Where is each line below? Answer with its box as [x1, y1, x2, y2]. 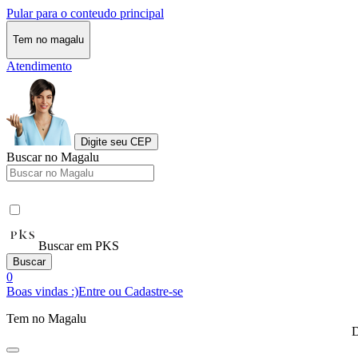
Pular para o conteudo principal [6, 6, 164, 20]
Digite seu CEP [81, 135, 152, 148]
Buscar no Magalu [6, 149, 99, 164]
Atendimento [6, 58, 72, 73]
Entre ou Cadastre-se [78, 284, 183, 298]
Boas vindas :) [6, 284, 78, 298]
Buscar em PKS [38, 238, 119, 253]
